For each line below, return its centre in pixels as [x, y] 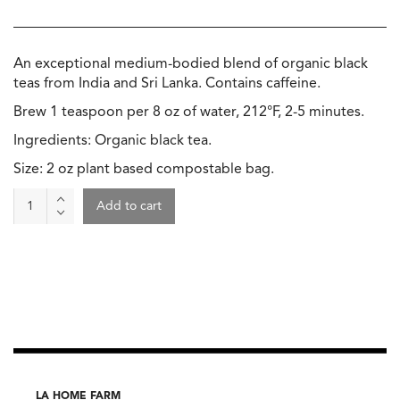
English [36, 237]
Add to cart [129, 207]
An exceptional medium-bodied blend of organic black [191, 65]
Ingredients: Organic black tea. [112, 142]
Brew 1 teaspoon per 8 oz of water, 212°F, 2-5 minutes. [189, 113]
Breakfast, [47, 257]
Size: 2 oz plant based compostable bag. [144, 170]
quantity [41, 335]
